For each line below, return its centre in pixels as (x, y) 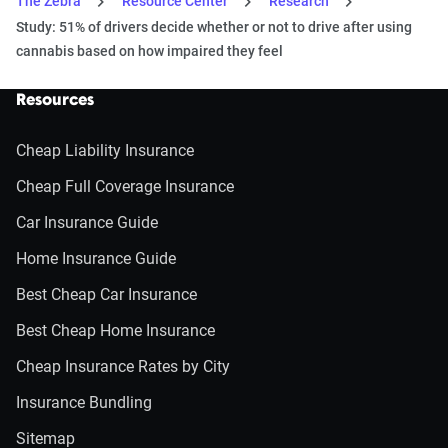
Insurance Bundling (84, 403)
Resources (55, 101)
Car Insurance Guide (87, 223)
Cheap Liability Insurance (105, 151)
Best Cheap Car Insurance (106, 295)
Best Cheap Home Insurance (115, 331)
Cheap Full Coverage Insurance (125, 187)
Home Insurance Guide (96, 259)
